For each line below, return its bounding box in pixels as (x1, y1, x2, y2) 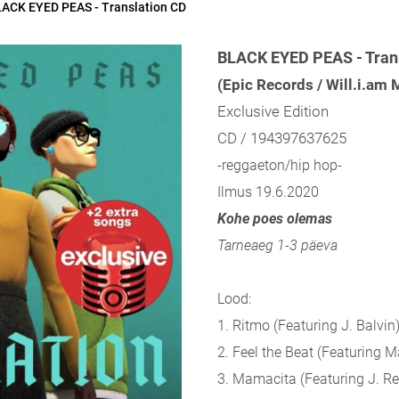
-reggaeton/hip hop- (217, 157, 342, 174)
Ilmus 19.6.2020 (217, 183, 319, 200)
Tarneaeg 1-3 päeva (217, 237, 338, 254)
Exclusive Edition (217, 102, 329, 120)
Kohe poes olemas (217, 210, 332, 227)
